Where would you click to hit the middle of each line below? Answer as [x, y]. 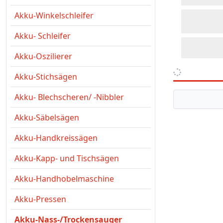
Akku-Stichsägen [46, 77]
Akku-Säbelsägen [47, 117]
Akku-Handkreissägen [56, 138]
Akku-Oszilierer [43, 56]
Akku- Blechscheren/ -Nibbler [69, 97]
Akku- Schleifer [43, 36]
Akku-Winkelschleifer [54, 15]
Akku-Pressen [40, 199]
